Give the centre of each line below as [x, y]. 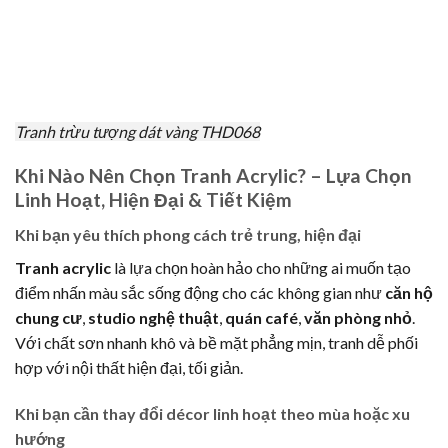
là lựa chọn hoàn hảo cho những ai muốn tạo [261, 267]
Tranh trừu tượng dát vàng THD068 [137, 131]
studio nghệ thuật [153, 317]
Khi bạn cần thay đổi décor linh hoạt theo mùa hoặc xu [212, 413]
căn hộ [409, 292]
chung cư [48, 317]
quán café [261, 317]
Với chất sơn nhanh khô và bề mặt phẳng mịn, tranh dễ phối [216, 342]
